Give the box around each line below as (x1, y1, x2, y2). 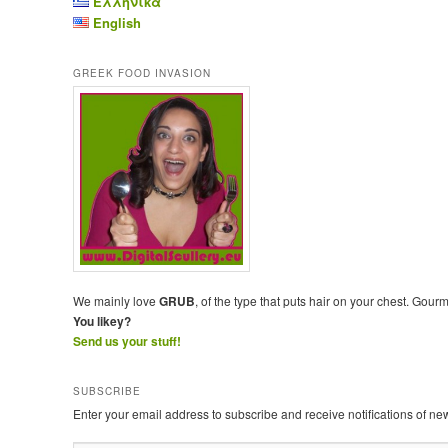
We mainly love (72, 292, 159, 310)
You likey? (72, 312, 131, 331)
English (92, 13, 141, 33)
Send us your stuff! (72, 332, 181, 351)
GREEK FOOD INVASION (72, 65, 211, 80)
